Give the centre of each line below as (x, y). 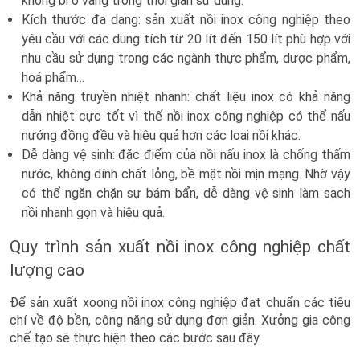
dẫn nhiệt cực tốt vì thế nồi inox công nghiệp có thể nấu (186, 117)
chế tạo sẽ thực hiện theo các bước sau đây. (135, 338)
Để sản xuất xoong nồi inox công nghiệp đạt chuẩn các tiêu (180, 303)
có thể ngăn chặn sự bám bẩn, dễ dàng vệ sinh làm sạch (186, 194)
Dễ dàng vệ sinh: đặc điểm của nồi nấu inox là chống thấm (186, 155)
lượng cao (47, 270)
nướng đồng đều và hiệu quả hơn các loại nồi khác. (161, 136)
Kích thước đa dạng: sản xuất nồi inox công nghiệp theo (186, 20)
